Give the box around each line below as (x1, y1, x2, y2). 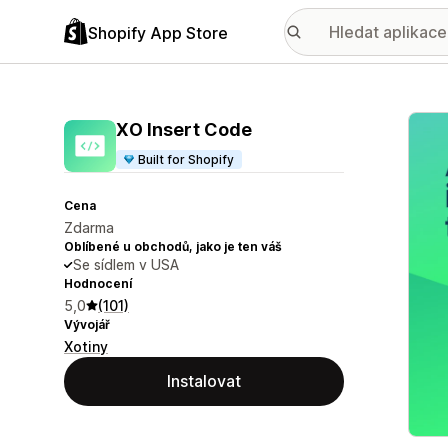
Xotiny (64, 338, 108, 355)
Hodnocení (64, 276, 132, 291)
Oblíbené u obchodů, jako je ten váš (64, 239, 282, 254)
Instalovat (167, 371, 241, 391)
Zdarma (64, 219, 114, 236)
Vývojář (64, 317, 110, 332)
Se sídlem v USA (73, 256, 179, 273)
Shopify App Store (88, 22, 228, 43)
